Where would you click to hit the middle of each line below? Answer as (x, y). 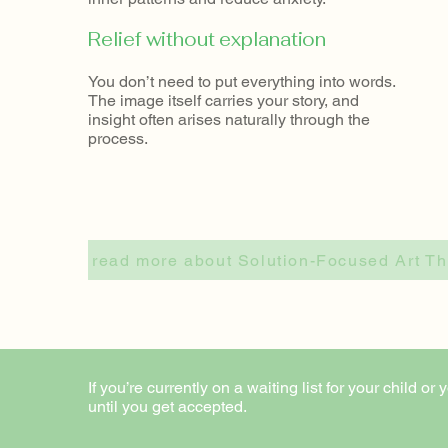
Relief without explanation (207, 39)
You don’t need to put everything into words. (241, 81)
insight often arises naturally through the (229, 119)
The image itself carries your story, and (223, 100)
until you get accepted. (167, 406)
